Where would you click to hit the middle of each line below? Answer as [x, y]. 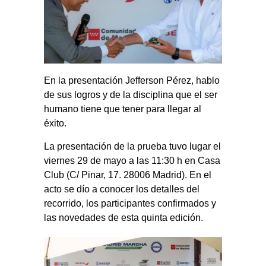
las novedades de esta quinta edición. [123, 217]
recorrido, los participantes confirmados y [130, 203]
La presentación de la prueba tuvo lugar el [132, 146]
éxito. [55, 123]
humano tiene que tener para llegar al [123, 109]
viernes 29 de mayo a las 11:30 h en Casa [132, 160]
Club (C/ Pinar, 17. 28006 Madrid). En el [128, 175]
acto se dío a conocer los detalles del [122, 189]
